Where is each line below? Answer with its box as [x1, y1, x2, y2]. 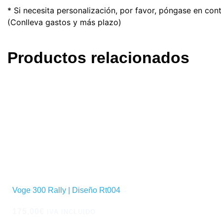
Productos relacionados [7, 49, 189, 67]
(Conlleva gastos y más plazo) [7, 17, 121, 27]
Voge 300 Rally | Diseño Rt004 [12, 186, 120, 195]
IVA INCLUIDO [47, 208, 96, 216]
